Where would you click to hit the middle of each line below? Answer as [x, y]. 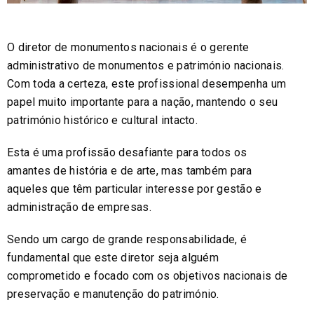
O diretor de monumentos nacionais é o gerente [128, 48]
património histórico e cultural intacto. [103, 121]
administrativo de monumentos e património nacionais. [146, 66]
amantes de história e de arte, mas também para [130, 171]
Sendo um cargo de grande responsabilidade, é [127, 240]
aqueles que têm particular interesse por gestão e [135, 189]
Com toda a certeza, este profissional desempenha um [147, 84]
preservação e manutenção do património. [113, 294]
